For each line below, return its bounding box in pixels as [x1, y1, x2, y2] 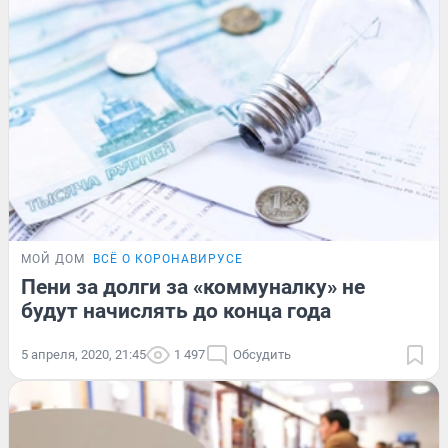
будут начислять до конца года [21, 299, 331, 324]
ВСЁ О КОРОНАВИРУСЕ [93, 252, 243, 267]
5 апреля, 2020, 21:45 [21, 347, 146, 363]
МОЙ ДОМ [21, 252, 85, 267]
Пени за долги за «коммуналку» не [21, 275, 365, 300]
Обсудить [233, 347, 291, 363]
